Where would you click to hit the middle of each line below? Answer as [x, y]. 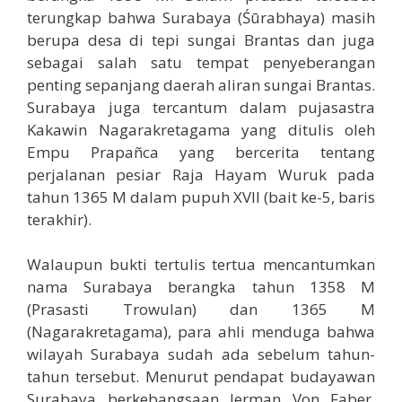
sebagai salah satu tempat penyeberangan [201, 62]
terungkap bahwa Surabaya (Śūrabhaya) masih [201, 17]
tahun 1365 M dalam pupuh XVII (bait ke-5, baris [201, 197]
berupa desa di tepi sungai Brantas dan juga [201, 39]
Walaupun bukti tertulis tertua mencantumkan [201, 265]
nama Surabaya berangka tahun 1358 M [201, 287]
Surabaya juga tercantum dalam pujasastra [201, 107]
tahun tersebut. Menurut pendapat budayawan [201, 377]
